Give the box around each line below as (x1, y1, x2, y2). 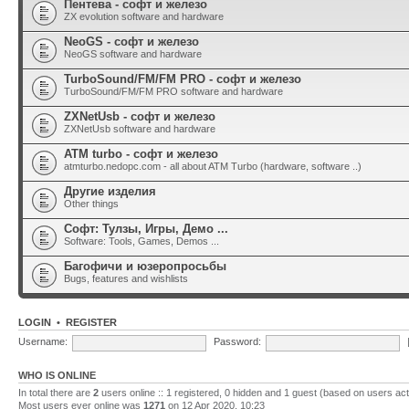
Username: (18, 336, 68, 348)
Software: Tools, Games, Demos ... (64, 235, 219, 246)
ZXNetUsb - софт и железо (64, 109, 215, 123)
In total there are (18, 386, 93, 398)
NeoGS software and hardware (64, 47, 202, 59)
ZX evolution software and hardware (64, 10, 224, 22)
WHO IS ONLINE (18, 369, 96, 381)
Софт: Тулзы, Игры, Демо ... (64, 221, 228, 236)
